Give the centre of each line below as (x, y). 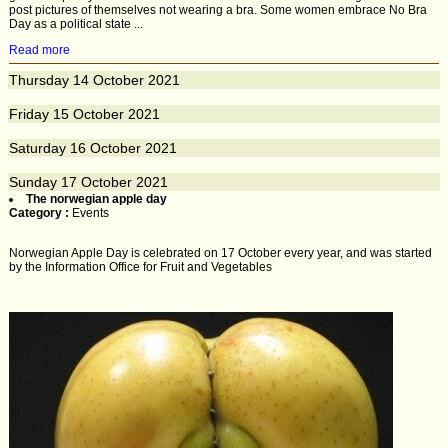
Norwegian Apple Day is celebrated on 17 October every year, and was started (220, 253)
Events (90, 213)
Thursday (39, 80)
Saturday (37, 148)
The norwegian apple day (96, 199)
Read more (39, 50)
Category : (40, 213)
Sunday (33, 182)
